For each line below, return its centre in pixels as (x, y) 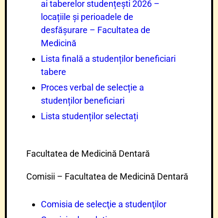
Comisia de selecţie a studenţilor (104, 204)
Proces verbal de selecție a (92, 87)
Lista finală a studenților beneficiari (108, 59)
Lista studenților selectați (90, 116)
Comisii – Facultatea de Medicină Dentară (107, 176)
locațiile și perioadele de (87, 17)
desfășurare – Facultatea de (96, 30)
